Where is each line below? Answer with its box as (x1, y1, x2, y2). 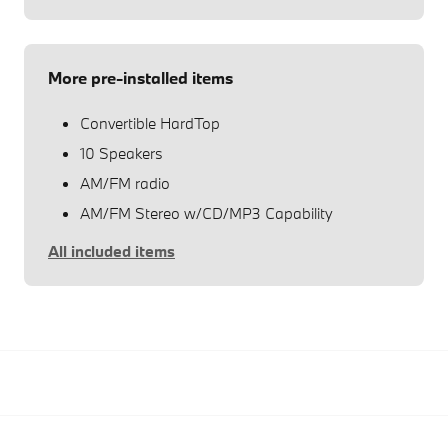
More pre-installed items (48, 66, 233, 88)
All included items (48, 240, 175, 261)
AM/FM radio (80, 172, 170, 193)
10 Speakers (80, 142, 163, 163)
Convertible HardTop (80, 112, 220, 133)
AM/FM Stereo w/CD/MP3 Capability (80, 202, 333, 223)
